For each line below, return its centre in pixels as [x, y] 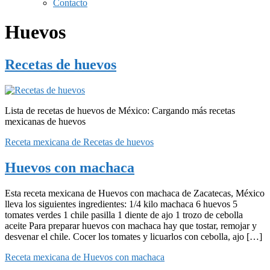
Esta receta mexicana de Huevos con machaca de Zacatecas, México [135, 193]
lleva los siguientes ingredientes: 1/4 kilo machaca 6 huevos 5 [121, 204]
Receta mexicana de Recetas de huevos [79, 142]
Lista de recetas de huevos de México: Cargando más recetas [120, 110]
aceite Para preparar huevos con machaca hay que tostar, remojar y [131, 225]
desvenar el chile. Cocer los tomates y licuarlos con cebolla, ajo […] [133, 236]
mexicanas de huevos [45, 121]
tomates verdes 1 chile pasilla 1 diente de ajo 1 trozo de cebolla [124, 215]
